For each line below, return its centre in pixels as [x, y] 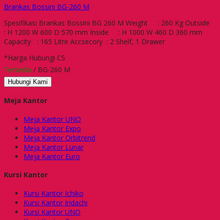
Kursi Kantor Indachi [55, 202]
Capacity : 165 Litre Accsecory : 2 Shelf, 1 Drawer [84, 41]
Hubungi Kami [28, 82]
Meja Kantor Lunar [54, 147]
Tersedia [18, 69]
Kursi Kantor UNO [52, 212]
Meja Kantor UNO [52, 119]
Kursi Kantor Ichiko [54, 193]
